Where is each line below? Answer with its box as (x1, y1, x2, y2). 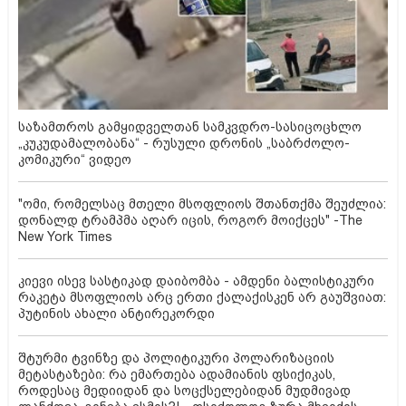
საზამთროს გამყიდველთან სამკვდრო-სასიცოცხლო (18, 120, 362, 135)
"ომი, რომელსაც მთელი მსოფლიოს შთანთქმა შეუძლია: (18, 197, 386, 212)
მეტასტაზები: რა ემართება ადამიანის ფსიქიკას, (18, 367, 335, 382)
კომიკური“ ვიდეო (18, 152, 131, 168)
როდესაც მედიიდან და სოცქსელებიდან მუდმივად (18, 383, 351, 399)
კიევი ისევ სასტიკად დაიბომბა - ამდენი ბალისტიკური (18, 274, 374, 289)
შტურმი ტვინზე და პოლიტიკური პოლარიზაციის (18, 351, 334, 366)
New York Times (18, 229, 112, 245)
